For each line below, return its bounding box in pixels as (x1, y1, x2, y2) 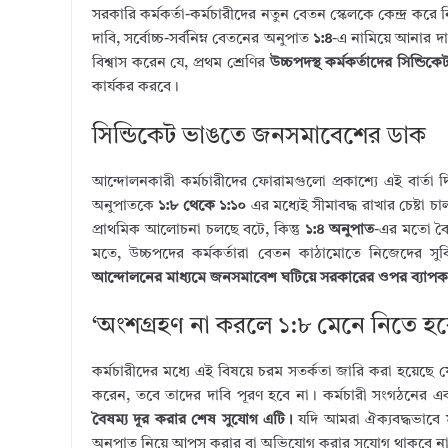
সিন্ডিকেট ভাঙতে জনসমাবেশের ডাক (92, 124, 426, 149)
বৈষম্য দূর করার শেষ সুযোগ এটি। (92, 413, 294, 428)
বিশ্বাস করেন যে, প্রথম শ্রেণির (92, 56, 270, 71)
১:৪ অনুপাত (305, 222, 374, 238)
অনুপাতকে (92, 198, 159, 214)
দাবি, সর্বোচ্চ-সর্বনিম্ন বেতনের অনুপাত (92, 32, 313, 47)
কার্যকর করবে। (92, 80, 179, 95)
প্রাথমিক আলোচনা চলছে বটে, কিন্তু (92, 222, 306, 238)
